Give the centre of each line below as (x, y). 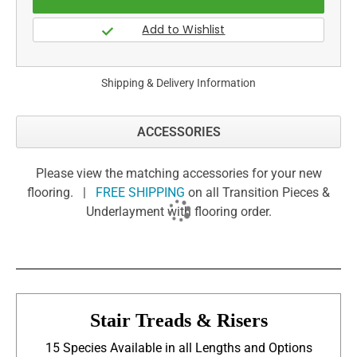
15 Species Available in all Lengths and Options (178, 347)
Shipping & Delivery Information (178, 83)
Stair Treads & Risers (178, 320)
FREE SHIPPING (140, 193)
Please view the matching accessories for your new (178, 174)
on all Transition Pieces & (257, 193)
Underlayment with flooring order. (178, 212)
